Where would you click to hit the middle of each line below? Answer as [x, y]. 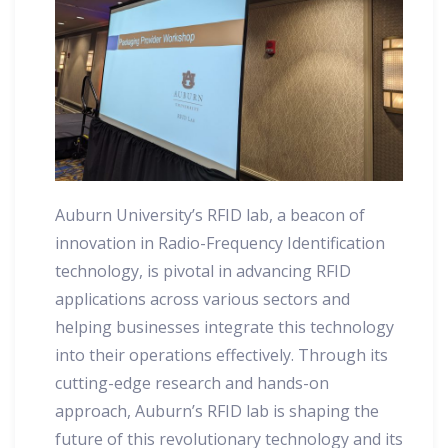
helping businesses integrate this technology [224, 326]
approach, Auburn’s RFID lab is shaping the [217, 410]
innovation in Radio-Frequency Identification [220, 242]
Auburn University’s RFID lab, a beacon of [210, 214]
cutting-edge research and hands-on [192, 382]
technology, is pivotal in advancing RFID [203, 270]
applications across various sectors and [202, 298]
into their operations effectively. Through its [221, 354]
